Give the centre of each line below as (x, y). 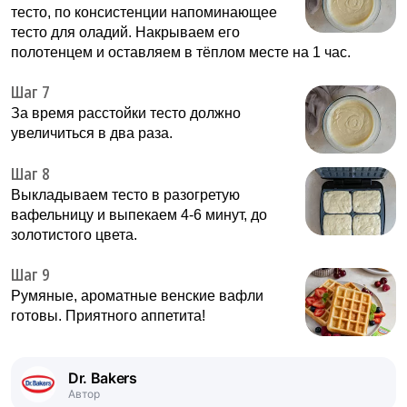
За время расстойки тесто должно (126, 113)
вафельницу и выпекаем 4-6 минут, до (139, 214)
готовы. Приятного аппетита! (108, 315)
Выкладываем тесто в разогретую (125, 194)
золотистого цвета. (74, 234)
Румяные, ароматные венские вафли (137, 295)
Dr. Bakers (103, 377)
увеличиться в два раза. (92, 133)
